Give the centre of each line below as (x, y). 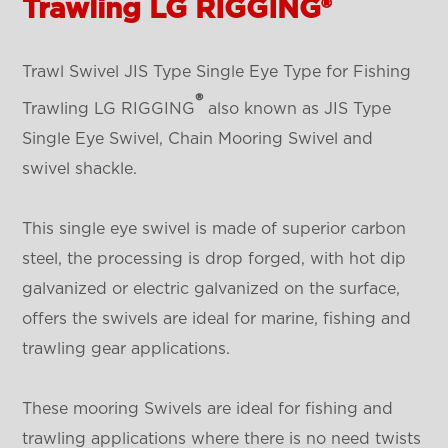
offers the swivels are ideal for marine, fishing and (217, 318)
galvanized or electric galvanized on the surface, (211, 288)
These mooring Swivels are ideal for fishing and (208, 408)
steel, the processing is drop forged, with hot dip (214, 258)
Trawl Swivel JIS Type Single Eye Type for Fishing (217, 71)
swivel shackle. (80, 168)
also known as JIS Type (297, 108)
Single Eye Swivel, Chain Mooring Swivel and (198, 138)
